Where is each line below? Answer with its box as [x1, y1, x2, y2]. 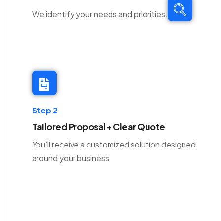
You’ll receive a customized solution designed [32, 139, 196, 150]
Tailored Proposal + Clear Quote [32, 121, 165, 133]
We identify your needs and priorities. [32, 9, 168, 20]
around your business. [32, 153, 111, 164]
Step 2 [32, 105, 58, 116]
